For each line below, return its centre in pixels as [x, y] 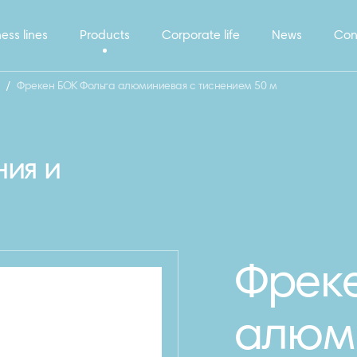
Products [105, 36]
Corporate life [201, 36]
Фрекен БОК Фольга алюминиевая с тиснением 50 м [147, 87]
